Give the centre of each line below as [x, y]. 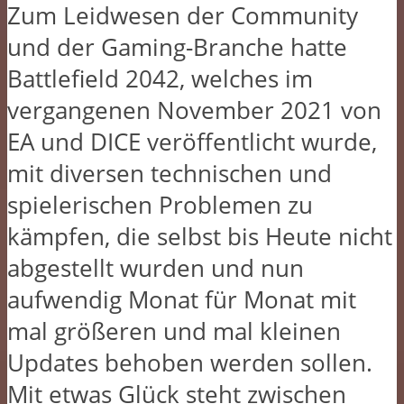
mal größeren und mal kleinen [174, 331]
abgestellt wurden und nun [156, 268]
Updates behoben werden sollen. [190, 363]
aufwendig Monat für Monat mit [182, 299]
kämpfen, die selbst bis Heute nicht [200, 236]
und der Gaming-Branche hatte [177, 47]
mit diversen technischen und [170, 173]
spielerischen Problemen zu [160, 205]
